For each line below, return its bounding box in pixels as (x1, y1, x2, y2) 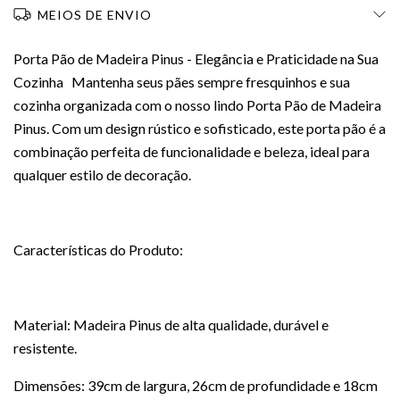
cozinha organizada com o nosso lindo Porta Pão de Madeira (13, 96, 381, 113)
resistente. (13, 339, 77, 356)
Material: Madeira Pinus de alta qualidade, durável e (13, 316, 329, 333)
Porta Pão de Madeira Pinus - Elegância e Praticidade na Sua (13, 50, 379, 67)
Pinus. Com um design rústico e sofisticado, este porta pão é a (13, 120, 386, 137)
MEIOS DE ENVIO (37, 7, 152, 22)
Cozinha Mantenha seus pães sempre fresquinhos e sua (13, 73, 350, 90)
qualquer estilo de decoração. (13, 166, 194, 183)
